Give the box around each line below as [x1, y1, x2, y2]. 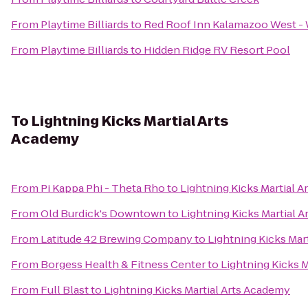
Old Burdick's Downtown [41, 206, 166, 221]
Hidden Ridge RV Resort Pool [144, 43, 290, 57]
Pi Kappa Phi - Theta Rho [41, 181, 165, 195]
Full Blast [41, 283, 89, 297]
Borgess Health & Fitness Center [41, 257, 206, 272]
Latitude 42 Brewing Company [41, 232, 192, 246]
